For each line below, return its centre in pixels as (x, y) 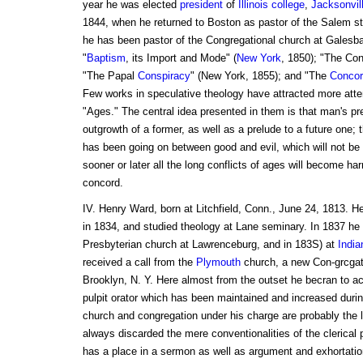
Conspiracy (164, 76)
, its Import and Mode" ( (181, 58)
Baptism (106, 58)
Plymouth (218, 263)
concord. (102, 183)
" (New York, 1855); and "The (260, 76)
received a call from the (139, 263)
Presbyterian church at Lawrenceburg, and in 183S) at (210, 245)
